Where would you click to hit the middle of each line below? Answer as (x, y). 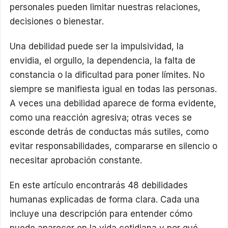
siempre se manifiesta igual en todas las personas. (113, 89)
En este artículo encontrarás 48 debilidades (99, 186)
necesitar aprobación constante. (76, 160)
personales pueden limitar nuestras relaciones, (105, 7)
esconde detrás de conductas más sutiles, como (109, 132)
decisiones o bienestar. (57, 21)
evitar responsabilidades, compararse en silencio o (114, 146)
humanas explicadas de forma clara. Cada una (105, 200)
